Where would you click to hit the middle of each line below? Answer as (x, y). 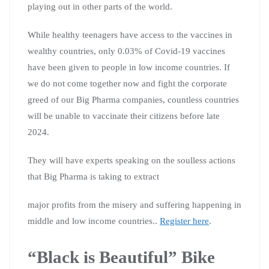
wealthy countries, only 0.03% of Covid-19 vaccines (126, 51)
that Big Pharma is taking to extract (93, 176)
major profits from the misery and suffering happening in (134, 204)
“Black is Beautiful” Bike (121, 257)
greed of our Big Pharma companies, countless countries (133, 99)
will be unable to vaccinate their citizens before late (124, 116)
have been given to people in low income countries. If (129, 67)
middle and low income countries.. (94, 221)
